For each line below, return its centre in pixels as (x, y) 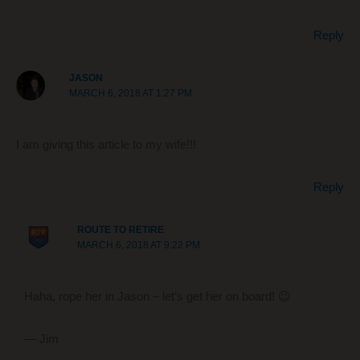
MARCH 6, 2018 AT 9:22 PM (138, 245)
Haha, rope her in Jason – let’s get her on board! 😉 (157, 297)
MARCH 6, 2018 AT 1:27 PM (131, 94)
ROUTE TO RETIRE (120, 230)
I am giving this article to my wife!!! (106, 145)
